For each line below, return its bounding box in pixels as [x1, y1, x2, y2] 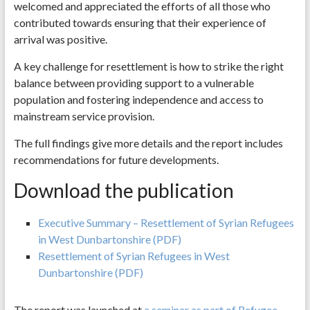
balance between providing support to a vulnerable [13, 76, 254, 90]
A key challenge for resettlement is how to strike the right [13, 60, 284, 73]
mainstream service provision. [13, 109, 154, 123]
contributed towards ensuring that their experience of [13, 16, 266, 30]
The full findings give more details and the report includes [13, 136, 283, 150]
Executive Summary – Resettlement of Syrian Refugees [37, 216, 294, 230]
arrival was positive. [13, 33, 107, 46]
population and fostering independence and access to [13, 93, 264, 107]
